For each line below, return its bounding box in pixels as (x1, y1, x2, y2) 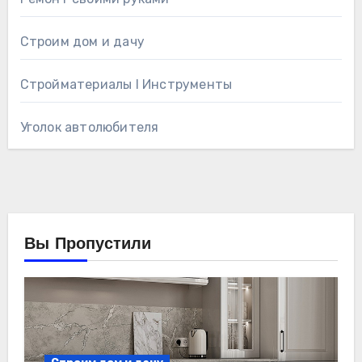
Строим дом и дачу (19, 33, 145, 49)
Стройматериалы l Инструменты (19, 76, 233, 92)
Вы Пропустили (23, 236, 151, 253)
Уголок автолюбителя (19, 119, 159, 135)
